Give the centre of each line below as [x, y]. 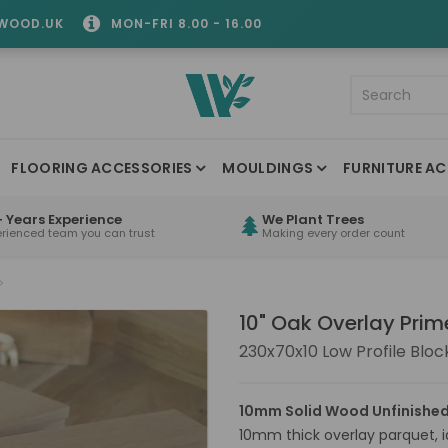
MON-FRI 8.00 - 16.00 [186, 23]
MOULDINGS [268, 167]
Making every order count [333, 232]
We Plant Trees [313, 219]
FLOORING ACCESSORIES [102, 167]
